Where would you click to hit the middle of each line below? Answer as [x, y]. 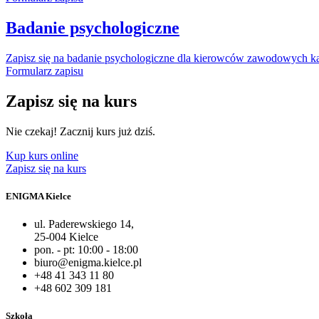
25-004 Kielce [66, 237]
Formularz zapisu [45, 70]
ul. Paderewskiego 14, [84, 224]
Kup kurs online [42, 155]
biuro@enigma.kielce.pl [88, 262]
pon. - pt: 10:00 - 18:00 [86, 250]
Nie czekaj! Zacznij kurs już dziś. [80, 131]
